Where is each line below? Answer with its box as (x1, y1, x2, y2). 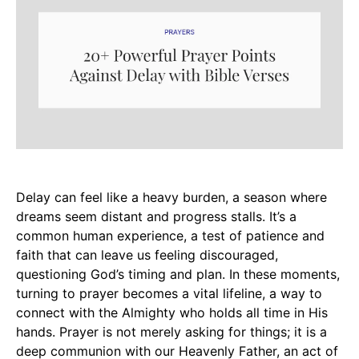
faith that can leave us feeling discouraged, (16, 246, 278, 263)
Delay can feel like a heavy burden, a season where (16, 188, 327, 205)
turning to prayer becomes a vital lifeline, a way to (16, 284, 322, 301)
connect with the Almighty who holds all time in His (16, 304, 328, 321)
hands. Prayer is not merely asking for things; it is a (16, 323, 327, 340)
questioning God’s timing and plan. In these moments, (16, 265, 340, 282)
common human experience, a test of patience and (16, 227, 325, 244)
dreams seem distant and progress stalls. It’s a (16, 208, 296, 224)
